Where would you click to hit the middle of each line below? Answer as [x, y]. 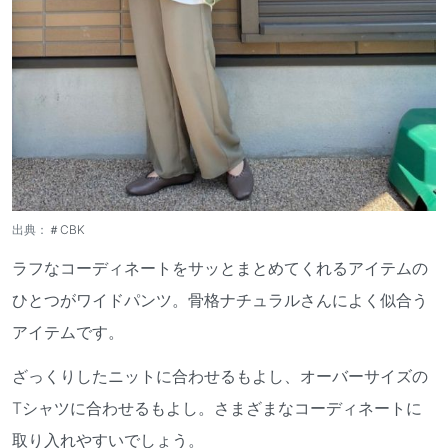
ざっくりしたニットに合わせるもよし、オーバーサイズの [220, 375]
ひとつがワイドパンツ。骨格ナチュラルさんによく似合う [220, 299]
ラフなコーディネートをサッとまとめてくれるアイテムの [220, 267]
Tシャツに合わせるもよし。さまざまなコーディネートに [217, 407]
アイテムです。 [68, 331]
